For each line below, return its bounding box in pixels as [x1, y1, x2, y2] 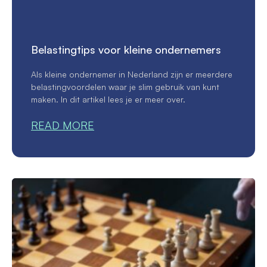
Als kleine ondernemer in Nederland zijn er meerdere [31, 69, 232, 79]
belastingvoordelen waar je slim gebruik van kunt [31, 81, 219, 92]
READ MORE [31, 118, 94, 132]
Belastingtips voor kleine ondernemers [31, 42, 221, 56]
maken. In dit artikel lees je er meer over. [31, 94, 185, 104]
